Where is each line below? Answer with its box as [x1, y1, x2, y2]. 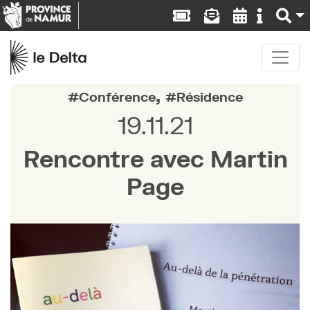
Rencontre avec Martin [23, 145, 288, 172]
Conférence [79, 89, 156, 104]
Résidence [176, 89, 243, 104]
